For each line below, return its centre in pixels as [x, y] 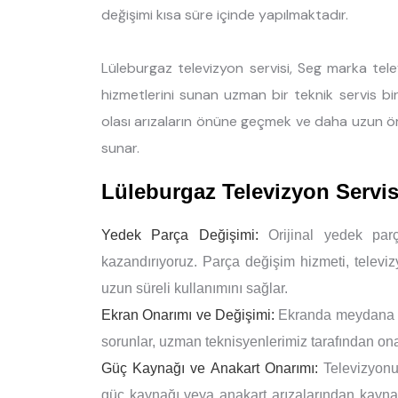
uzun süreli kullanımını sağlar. [195, 288]
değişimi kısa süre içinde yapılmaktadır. [225, 14]
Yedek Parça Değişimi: [180, 235]
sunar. [120, 147]
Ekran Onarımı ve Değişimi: [188, 314]
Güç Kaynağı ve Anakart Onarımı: [210, 368]
